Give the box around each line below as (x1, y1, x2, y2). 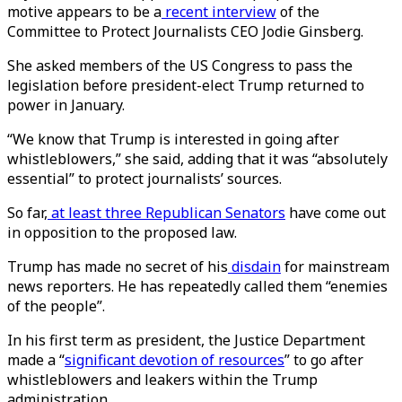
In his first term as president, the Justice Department (7, 330, 365, 350)
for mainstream (281, 257, 389, 276)
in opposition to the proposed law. (7, 223, 237, 242)
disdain (228, 257, 281, 276)
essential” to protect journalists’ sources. (7, 169, 282, 188)
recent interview (162, 2, 276, 22)
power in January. (7, 95, 125, 115)
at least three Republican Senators (48, 203, 285, 223)
